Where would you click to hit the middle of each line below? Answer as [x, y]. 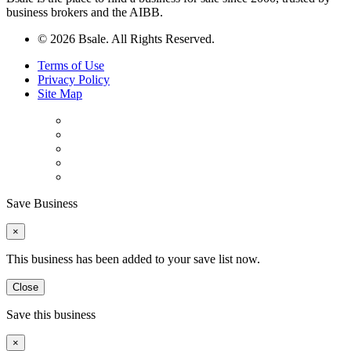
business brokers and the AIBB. [85, 13]
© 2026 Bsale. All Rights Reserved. [126, 39]
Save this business [51, 315]
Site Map [60, 94]
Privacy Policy [74, 80]
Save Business [42, 204]
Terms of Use [71, 66]
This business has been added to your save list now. [133, 259]
